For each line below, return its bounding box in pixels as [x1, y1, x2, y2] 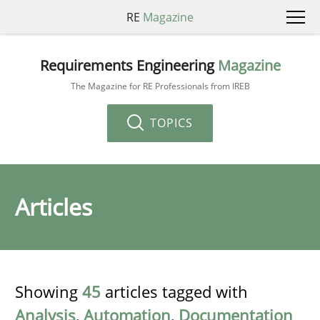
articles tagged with [101, 281, 248, 302]
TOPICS [146, 114, 193, 131]
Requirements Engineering [39, 55, 218, 75]
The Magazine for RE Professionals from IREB [70, 79, 250, 92]
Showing [15, 281, 82, 302]
